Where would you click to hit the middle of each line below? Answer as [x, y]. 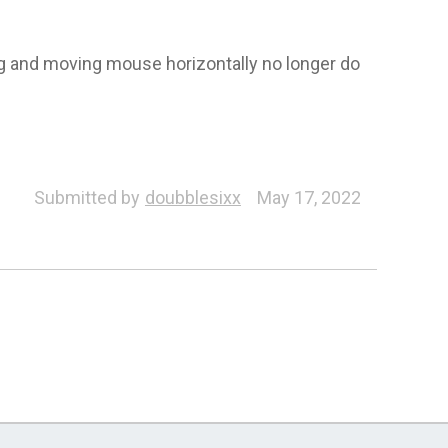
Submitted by [86, 197]
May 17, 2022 [308, 197]
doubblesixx [192, 197]
